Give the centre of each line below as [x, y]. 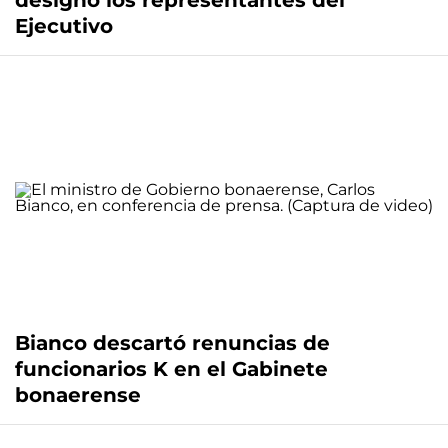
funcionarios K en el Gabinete [171, 369]
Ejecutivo [67, 26]
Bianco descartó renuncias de [172, 343]
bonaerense [78, 395]
